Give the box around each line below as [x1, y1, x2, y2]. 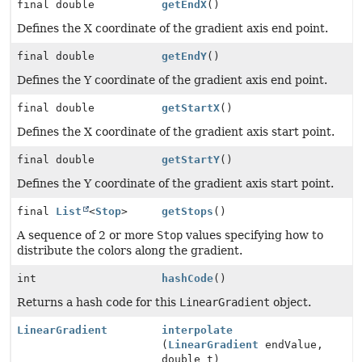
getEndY [162, 50, 208, 62]
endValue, [259, 339, 324, 351]
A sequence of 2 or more [17, 229, 157, 242]
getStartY [162, 154, 221, 166]
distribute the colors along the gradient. [17, 244, 242, 257]
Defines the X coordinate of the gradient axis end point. [17, 22, 328, 35]
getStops [162, 205, 214, 217]
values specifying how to [183, 229, 323, 242]
